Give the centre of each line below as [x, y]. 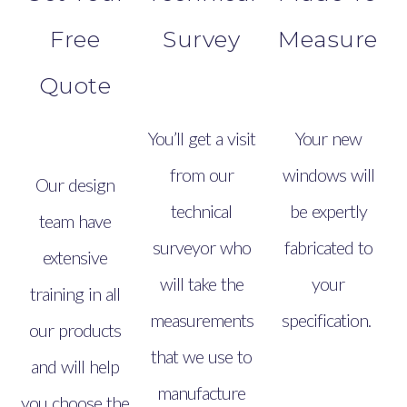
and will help [75, 366]
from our [201, 174]
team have [75, 221]
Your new [328, 138]
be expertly [328, 211]
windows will [328, 174]
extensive [75, 257]
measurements [201, 320]
